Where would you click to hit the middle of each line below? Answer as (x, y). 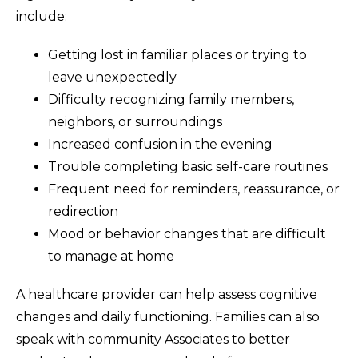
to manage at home (111, 257)
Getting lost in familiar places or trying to (177, 55)
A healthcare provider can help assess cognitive (167, 295)
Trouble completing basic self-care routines (188, 167)
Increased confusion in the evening (160, 145)
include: (42, 17)
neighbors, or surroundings (135, 122)
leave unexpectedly (112, 78)
